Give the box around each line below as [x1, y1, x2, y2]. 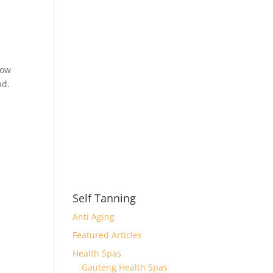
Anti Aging [73, 211, 115, 222]
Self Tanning [73, 191, 136, 205]
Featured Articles [73, 229, 143, 241]
